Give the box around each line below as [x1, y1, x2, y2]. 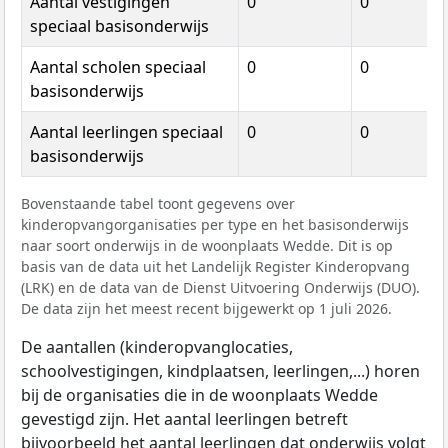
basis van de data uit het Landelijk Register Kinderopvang [21, 256, 410, 276]
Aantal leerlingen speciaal [30, 120, 223, 143]
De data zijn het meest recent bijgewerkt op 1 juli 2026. [21, 298, 392, 318]
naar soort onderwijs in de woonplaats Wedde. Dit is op [21, 235, 393, 255]
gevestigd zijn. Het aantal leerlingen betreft [21, 407, 348, 430]
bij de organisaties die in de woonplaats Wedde [21, 383, 378, 406]
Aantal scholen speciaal [30, 55, 206, 78]
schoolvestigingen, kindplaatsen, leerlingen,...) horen [21, 359, 420, 382]
